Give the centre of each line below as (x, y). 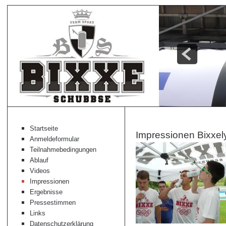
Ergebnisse (46, 192)
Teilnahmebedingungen (63, 150)
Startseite (44, 128)
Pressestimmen (53, 203)
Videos (40, 171)
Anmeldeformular (54, 139)
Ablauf (39, 160)
